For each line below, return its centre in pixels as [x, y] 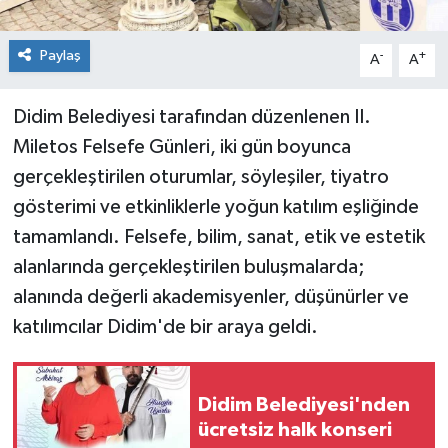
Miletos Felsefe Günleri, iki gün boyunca [181, 147]
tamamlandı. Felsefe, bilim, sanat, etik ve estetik [218, 237]
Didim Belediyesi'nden [304, 405]
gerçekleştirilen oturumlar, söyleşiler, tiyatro [200, 177]
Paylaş [60, 56]
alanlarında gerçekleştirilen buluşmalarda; [188, 267]
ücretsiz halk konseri [295, 430]
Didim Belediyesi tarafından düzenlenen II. [191, 117]
